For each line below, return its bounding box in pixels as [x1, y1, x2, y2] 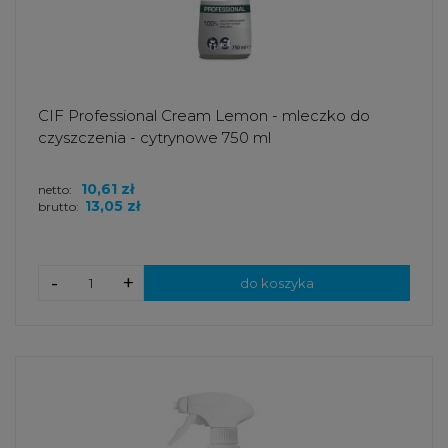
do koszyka [240, 274, 314, 291]
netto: [38, 181, 75, 197]
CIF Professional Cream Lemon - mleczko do [38, 105, 370, 125]
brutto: [38, 198, 79, 214]
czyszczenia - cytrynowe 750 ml [38, 127, 271, 147]
